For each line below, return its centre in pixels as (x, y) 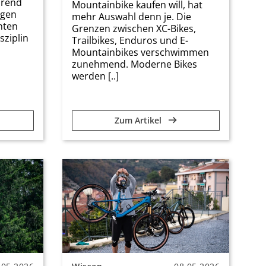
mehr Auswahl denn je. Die (132, 16)
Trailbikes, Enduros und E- (130, 40)
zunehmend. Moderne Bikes (134, 64)
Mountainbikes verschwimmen (140, 52)
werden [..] (95, 76)
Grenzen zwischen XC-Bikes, (134, 28)
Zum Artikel (139, 120)
